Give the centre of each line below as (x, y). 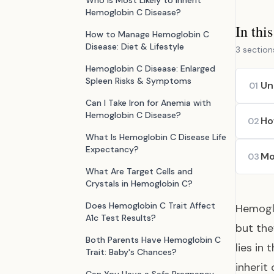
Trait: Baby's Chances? (131, 252)
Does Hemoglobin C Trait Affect (150, 206)
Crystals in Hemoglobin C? (139, 183)
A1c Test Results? (121, 218)
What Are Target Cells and (139, 171)
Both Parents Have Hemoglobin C (153, 240)
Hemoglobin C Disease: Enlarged (150, 68)
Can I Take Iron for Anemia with (148, 103)
